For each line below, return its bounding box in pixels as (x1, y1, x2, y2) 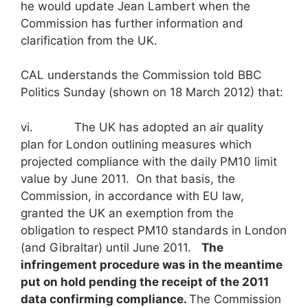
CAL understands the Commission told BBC (21, 68, 261, 82)
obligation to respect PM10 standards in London (21, 223, 287, 237)
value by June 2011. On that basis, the (21, 171, 235, 186)
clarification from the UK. (21, 33, 157, 47)
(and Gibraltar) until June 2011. (21, 240, 201, 254)
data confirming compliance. (21, 291, 189, 306)
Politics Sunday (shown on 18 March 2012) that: (21, 85, 283, 100)
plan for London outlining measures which (21, 137, 252, 151)
